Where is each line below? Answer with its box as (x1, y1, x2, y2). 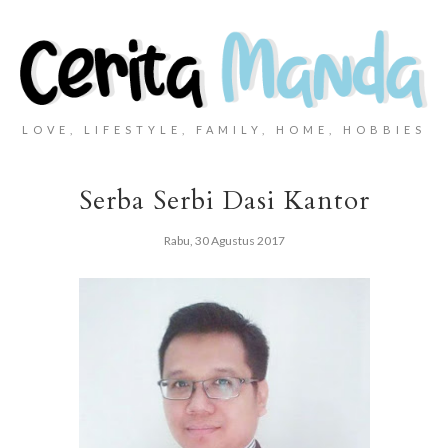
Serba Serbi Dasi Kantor (78, 183, 370, 219)
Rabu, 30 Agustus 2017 (163, 233, 285, 249)
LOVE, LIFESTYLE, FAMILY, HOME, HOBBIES (22, 123, 426, 137)
